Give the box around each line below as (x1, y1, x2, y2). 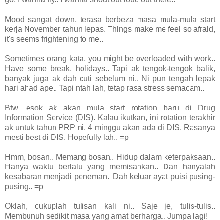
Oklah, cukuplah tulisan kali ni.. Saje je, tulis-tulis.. (5, 201, 215, 210)
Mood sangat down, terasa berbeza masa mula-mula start (5, 15, 215, 24)
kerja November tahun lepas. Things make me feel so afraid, (5, 25, 215, 33)
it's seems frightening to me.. (5, 34, 105, 43)
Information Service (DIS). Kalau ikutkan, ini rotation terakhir (5, 113, 215, 122)
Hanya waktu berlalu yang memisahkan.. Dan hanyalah (5, 162, 215, 171)
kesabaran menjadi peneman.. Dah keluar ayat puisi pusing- (5, 172, 215, 181)
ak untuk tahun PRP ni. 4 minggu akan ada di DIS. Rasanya (5, 123, 215, 132)
